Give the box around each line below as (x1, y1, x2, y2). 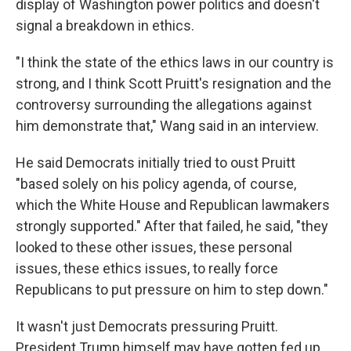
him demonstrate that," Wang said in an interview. (16, 118, 319, 134)
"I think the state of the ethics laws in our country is (16, 54, 334, 71)
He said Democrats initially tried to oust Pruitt (16, 154, 295, 171)
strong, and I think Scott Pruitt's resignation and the (16, 75, 331, 92)
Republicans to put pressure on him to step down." (16, 281, 328, 298)
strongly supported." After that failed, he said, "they (16, 218, 328, 234)
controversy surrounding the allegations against (16, 96, 312, 113)
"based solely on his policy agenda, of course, (16, 175, 296, 192)
